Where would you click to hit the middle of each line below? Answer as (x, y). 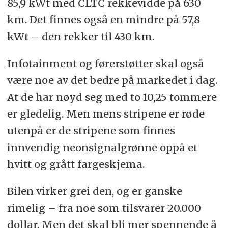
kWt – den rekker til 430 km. (80, 37)
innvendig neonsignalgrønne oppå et (102, 147)
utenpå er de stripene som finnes (91, 130)
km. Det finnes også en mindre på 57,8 (103, 20)
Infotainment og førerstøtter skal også (105, 63)
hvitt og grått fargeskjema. (76, 164)
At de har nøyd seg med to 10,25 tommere (112, 97)
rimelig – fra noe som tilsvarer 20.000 (104, 208)
